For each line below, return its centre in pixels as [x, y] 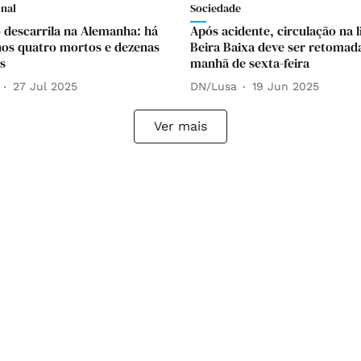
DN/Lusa [214, 87]
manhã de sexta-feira [250, 62]
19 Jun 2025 [286, 87]
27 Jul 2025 [45, 87]
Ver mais [180, 126]
